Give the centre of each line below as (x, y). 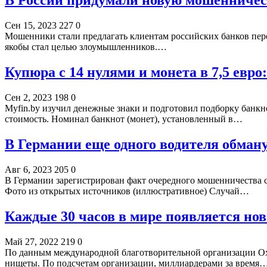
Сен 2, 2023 (28, 98)
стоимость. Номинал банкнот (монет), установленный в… (124, 119)
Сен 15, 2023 (31, 26)
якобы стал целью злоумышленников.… (86, 47)
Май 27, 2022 (32, 241)
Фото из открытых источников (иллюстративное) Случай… (127, 191)
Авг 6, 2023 (28, 169)
